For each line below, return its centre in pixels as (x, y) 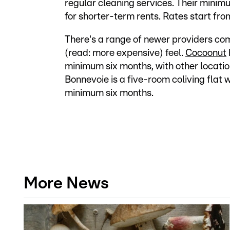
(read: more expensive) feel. (125, 53)
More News (66, 184)
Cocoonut (206, 53)
